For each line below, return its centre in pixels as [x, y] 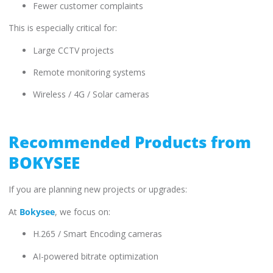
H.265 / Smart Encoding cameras [97, 234]
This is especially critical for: [63, 28]
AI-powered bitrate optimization [96, 256]
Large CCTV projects [73, 50]
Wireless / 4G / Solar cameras [91, 94]
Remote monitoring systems [89, 72]
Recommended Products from [130, 142]
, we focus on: [83, 211]
